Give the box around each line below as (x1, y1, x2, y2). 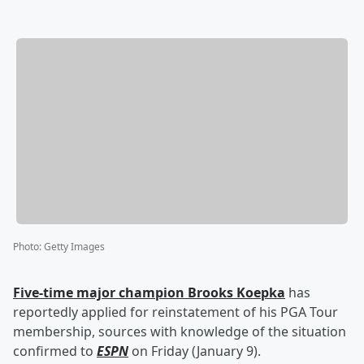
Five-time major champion (13, 284, 188, 302)
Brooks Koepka (188, 284, 285, 302)
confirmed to (13, 342, 97, 361)
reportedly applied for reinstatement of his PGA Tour (13, 303, 338, 322)
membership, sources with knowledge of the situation (13, 323, 346, 341)
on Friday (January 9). (128, 342, 261, 361)
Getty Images (44, 240, 105, 254)
